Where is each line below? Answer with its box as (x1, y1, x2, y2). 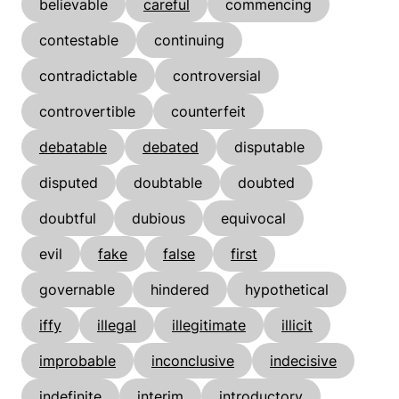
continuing (154, 30, 224, 49)
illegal (97, 315, 136, 334)
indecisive (270, 351, 337, 370)
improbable (39, 351, 116, 370)
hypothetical (245, 280, 329, 298)
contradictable (39, 66, 137, 85)
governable (39, 280, 115, 298)
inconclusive (151, 351, 234, 370)
